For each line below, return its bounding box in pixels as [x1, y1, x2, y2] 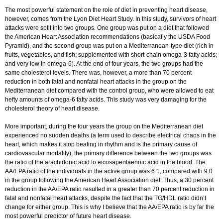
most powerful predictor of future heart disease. [5, 213, 131, 220]
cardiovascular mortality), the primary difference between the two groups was [5, 150, 212, 157]
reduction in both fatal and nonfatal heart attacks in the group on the [5, 78, 187, 86]
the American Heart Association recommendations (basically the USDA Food [5, 33, 210, 41]
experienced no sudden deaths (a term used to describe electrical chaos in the [5, 132, 216, 139]
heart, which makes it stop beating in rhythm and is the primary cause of [5, 141, 197, 148]
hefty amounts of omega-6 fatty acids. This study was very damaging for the [5, 96, 207, 104]
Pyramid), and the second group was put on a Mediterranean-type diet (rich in [5, 42, 214, 50]
